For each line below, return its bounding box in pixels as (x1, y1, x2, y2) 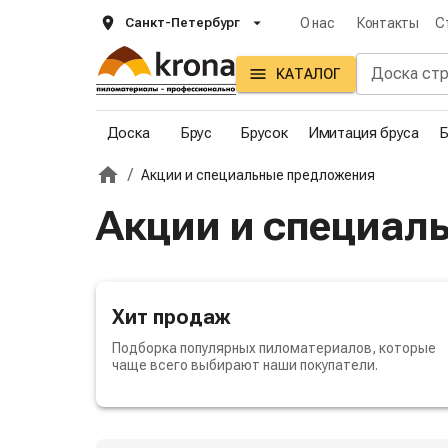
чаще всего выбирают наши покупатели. (112, 356, 378, 373)
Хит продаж (112, 304, 230, 329)
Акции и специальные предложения (141, 166, 375, 183)
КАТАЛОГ (276, 66, 340, 83)
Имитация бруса (308, 123, 419, 142)
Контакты (357, 15, 419, 31)
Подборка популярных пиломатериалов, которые (112, 339, 436, 356)
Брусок (240, 123, 288, 142)
